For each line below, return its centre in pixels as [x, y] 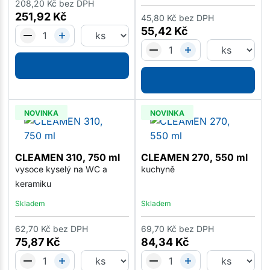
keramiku [33, 184]
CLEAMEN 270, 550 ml [194, 158]
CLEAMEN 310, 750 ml [67, 158]
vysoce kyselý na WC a [61, 169]
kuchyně [158, 169]
